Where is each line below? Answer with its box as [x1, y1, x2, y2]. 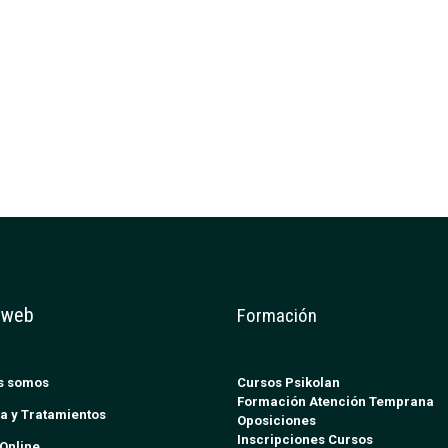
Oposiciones [236, 413, 316, 429]
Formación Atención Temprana [236, 394, 434, 410]
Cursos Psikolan [236, 375, 340, 391]
